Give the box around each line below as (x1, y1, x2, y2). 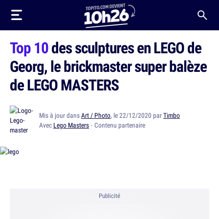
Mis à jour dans (39, 111, 81, 120)
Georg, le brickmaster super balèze (10, 56, 207, 76)
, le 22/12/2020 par (110, 111, 163, 120)
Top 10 (10, 37, 48, 58)
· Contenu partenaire (89, 121, 145, 130)
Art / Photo (81, 111, 110, 120)
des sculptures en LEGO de (48, 37, 201, 58)
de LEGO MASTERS (10, 74, 119, 95)
